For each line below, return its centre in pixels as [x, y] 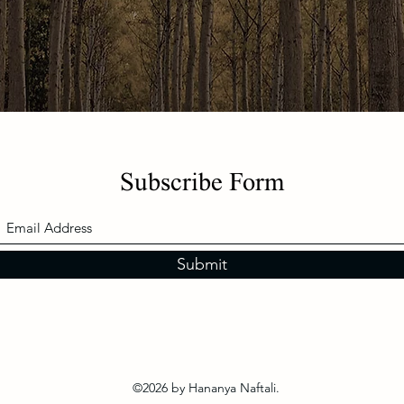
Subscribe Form [202, 184]
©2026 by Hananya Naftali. [206, 387]
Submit [202, 264]
